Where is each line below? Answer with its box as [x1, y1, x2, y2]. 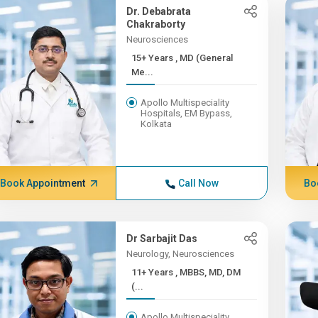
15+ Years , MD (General [131, 53, 176, 63]
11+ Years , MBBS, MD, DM [131, 267, 176, 278]
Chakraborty [126, 18, 186, 30]
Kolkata [141, 119, 172, 129]
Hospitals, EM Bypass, [141, 108, 233, 119]
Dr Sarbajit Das [126, 233, 198, 244]
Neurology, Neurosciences [126, 248, 235, 259]
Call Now [177, 177, 219, 189]
